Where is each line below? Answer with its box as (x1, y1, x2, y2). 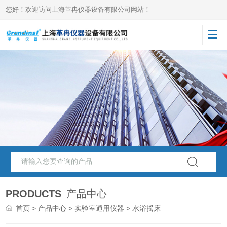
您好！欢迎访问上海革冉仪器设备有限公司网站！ (6, 6, 151, 13)
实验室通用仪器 (74, 204, 125, 212)
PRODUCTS (6, 188, 62, 199)
